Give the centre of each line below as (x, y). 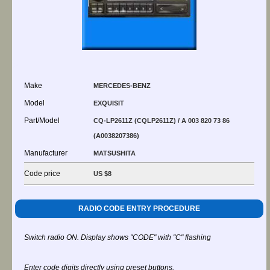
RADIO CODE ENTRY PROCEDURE (139, 209)
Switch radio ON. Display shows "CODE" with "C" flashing (118, 237)
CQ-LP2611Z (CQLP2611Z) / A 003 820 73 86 (162, 121)
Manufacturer (46, 153)
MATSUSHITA (115, 153)
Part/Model (42, 121)
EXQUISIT (109, 103)
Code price (42, 174)
